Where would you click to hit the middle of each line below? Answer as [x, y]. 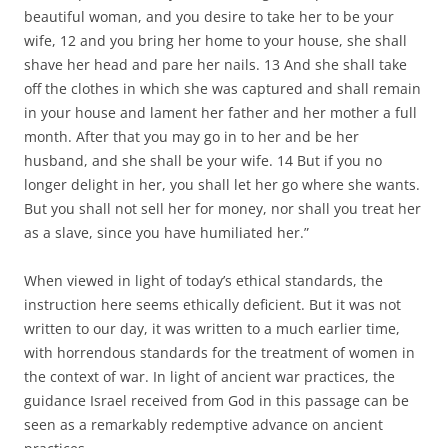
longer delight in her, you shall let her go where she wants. [222, 184]
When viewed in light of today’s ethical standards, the [203, 280]
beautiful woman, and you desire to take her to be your [209, 16]
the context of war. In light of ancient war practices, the [209, 376]
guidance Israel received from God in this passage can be [216, 400]
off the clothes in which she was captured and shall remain [222, 88]
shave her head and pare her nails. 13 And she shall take [215, 64]
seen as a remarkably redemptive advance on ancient [203, 424]
